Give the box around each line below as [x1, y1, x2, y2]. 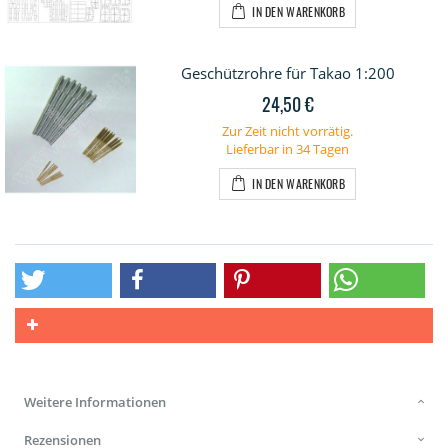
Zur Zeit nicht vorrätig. [222, 122, 353, 141]
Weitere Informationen [24, 393, 166, 412]
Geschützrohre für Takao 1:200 [180, 63, 395, 84]
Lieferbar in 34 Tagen [226, 140, 349, 159]
